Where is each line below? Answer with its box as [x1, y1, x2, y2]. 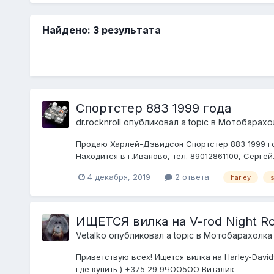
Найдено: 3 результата [42, 23, 161, 36]
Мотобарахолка [203, 229, 272, 240]
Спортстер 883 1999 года [75, 100, 231, 116]
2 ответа [172, 171, 209, 182]
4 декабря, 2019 [87, 171, 150, 182]
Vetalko [75, 229, 106, 240]
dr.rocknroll [75, 116, 121, 127]
